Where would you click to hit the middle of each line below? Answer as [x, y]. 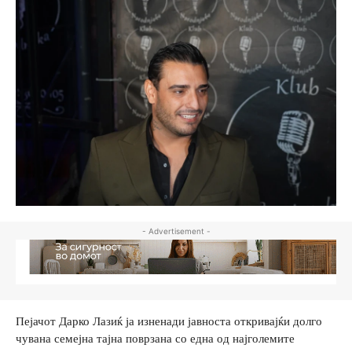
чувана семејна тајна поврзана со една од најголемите [155, 338]
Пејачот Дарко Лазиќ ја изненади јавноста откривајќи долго [169, 321]
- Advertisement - [176, 231]
